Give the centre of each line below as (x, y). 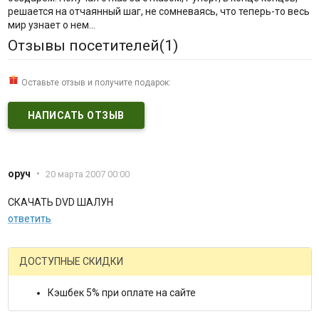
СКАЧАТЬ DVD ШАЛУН (60, 203)
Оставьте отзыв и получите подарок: (95, 83)
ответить (29, 219)
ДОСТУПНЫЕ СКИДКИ (71, 262)
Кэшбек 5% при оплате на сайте (121, 293)
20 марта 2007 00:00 (87, 174)
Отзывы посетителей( (86, 46)
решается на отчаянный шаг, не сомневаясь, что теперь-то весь (158, 12)
